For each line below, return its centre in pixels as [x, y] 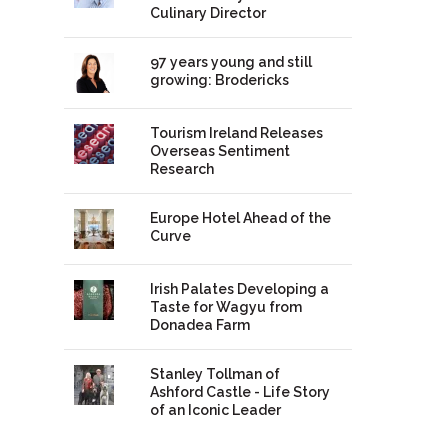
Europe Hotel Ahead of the [240, 218]
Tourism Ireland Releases [236, 133]
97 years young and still [230, 62]
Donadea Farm [199, 325]
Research [181, 169]
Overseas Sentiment [219, 151]
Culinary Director [207, 13]
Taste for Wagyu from [225, 307]
